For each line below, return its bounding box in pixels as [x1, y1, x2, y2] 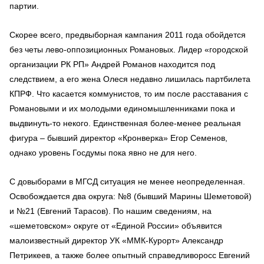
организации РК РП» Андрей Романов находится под [9, 59, 215, 69]
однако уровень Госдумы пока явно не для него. [9, 147, 197, 157]
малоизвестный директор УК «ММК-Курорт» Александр [9, 235, 223, 245]
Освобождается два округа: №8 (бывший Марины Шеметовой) [9, 191, 252, 201]
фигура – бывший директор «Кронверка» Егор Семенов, [9, 133, 227, 143]
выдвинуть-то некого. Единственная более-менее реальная [9, 118, 241, 128]
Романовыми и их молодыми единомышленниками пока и [9, 103, 235, 113]
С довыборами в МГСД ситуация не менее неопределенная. [9, 176, 245, 186]
